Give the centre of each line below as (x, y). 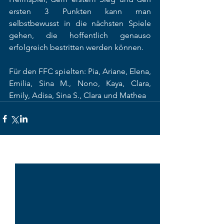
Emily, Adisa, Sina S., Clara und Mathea (77, 95)
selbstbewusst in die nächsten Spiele (80, 23)
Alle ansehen (140, 155)
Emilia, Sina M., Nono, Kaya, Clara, (80, 83)
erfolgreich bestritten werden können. (76, 47)
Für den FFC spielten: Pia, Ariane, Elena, (80, 71)
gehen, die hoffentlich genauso (80, 35)
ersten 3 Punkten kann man (80, 11)
